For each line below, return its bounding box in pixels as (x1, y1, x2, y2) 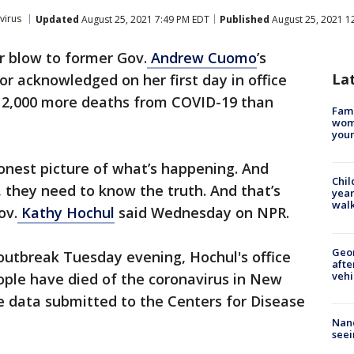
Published (220, 12, 269, 26)
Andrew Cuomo (147, 48, 257, 67)
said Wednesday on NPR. (115, 203, 289, 222)
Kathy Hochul (17, 203, 115, 222)
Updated (36, 12, 79, 26)
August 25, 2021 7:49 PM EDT (79, 12, 209, 26)
